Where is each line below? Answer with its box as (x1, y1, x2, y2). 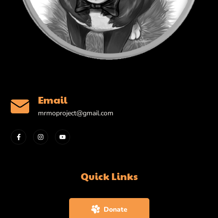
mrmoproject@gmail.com (38, 108, 114, 118)
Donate (103, 205, 127, 215)
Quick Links (80, 169, 138, 183)
